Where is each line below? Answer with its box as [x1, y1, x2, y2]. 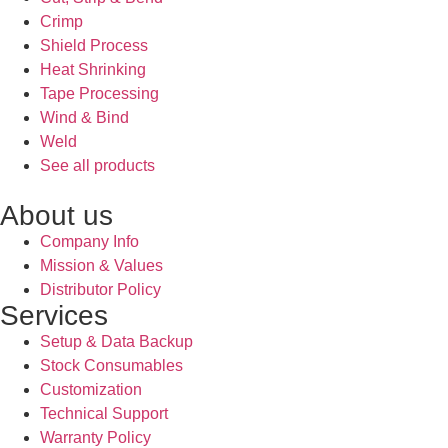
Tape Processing [40, 85, 159, 103]
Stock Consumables [40, 357, 183, 375]
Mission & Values [40, 257, 163, 275]
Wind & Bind [40, 109, 129, 127]
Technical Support [40, 405, 168, 423]
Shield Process [40, 37, 148, 55]
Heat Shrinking [40, 61, 146, 79]
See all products [40, 157, 155, 175]
